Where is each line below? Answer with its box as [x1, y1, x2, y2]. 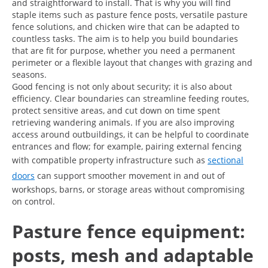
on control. [12, 195, 55, 207]
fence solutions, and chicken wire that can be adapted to [12, 20, 239, 32]
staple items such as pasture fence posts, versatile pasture [12, 8, 248, 20]
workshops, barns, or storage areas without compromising [12, 183, 245, 195]
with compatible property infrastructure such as [12, 154, 208, 166]
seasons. [12, 68, 47, 80]
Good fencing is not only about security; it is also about [12, 80, 232, 92]
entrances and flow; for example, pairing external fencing [12, 140, 242, 152]
